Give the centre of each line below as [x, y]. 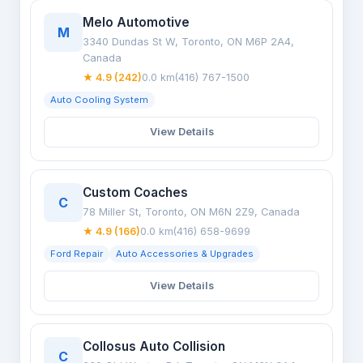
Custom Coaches [135, 192]
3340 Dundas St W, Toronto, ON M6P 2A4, [188, 42]
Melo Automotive [136, 22]
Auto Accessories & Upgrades [185, 254]
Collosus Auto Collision [154, 346]
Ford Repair [77, 254]
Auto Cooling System [99, 100]
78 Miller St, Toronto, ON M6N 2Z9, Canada [191, 212]
